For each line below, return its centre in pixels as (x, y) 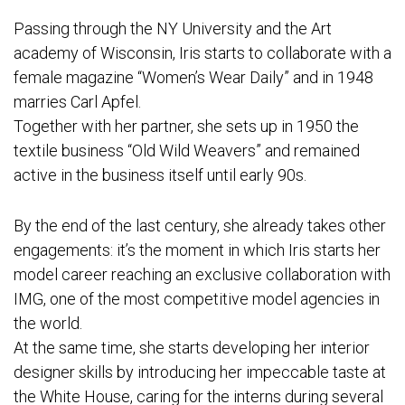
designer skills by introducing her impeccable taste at (200, 372)
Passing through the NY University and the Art (173, 29)
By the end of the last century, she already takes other (200, 226)
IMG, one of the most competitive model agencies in (197, 299)
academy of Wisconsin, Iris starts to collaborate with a (202, 53)
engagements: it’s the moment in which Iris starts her (197, 250)
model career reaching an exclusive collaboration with (202, 275)
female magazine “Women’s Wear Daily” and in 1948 (193, 78)
